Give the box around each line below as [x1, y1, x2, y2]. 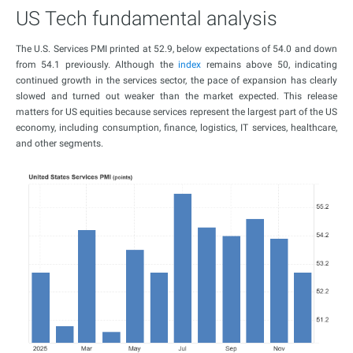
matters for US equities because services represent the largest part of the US [16, 106, 337, 117]
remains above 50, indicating [201, 59, 338, 70]
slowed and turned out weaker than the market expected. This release [16, 91, 337, 102]
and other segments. [16, 138, 103, 149]
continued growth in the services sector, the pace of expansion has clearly [16, 75, 337, 86]
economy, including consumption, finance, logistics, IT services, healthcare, [16, 122, 337, 133]
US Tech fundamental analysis [16, 7, 277, 30]
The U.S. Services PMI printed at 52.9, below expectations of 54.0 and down [16, 43, 337, 54]
